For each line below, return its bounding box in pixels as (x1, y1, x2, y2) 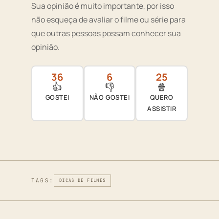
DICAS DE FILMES (59, 177, 106, 184)
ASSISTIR (147, 104, 176, 113)
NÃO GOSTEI (89, 93, 130, 102)
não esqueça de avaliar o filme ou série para (31, 14, 186, 25)
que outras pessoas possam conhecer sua (31, 28, 181, 39)
